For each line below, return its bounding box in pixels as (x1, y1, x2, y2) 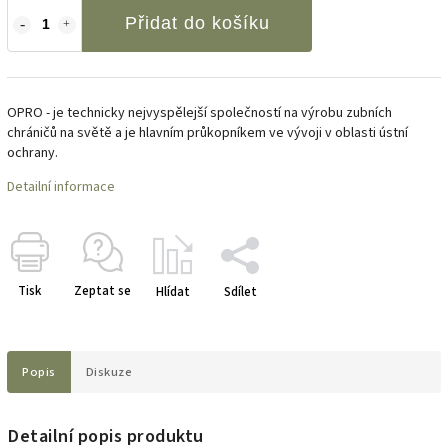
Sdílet (223, 282, 257, 301)
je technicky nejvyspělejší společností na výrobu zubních (53, 102, 392, 123)
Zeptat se (74, 281, 131, 300)
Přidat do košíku (124, 12, 270, 33)
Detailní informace (7, 176, 115, 197)
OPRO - (7, 102, 53, 123)
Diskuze (85, 362, 132, 381)
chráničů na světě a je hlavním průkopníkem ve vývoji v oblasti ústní (7, 122, 408, 143)
